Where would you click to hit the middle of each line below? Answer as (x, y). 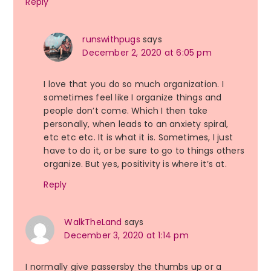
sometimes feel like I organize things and (133, 98)
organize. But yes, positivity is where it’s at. (135, 164)
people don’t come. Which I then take (126, 111)
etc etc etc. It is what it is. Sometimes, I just (138, 138)
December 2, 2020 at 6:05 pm (147, 53)
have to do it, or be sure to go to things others (144, 151)
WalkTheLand (93, 222)
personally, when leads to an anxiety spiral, (136, 124)
